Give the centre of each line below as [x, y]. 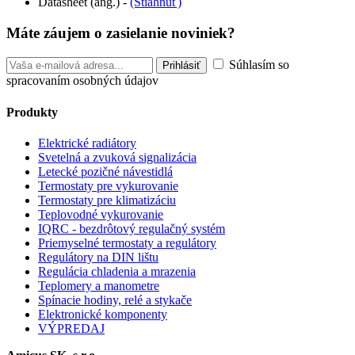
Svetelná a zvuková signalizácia [117, 157]
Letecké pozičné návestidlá [105, 171]
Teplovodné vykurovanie [101, 214]
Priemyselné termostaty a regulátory [127, 242]
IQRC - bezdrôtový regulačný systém [132, 228]
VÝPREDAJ [71, 328]
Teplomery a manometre [99, 285]
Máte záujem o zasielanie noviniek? [121, 32]
